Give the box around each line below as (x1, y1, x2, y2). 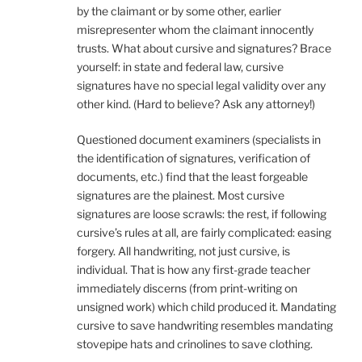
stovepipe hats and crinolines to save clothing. (77, 337, 313, 351)
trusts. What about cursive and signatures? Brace (77, 41, 331, 56)
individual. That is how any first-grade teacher (77, 263, 310, 277)
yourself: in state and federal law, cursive (77, 60, 284, 74)
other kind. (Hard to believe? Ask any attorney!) (77, 97, 315, 112)
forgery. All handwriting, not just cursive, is (77, 244, 290, 259)
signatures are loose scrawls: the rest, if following (77, 207, 326, 221)
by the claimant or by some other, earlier (77, 4, 281, 19)
